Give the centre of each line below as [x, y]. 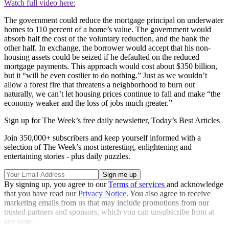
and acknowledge [195, 185]
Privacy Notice [102, 194]
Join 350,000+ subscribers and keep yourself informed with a [102, 138]
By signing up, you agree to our [56, 185]
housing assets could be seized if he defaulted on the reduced [102, 57]
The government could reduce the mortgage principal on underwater [114, 20]
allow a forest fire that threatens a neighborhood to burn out [99, 85]
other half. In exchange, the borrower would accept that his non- [107, 48]
